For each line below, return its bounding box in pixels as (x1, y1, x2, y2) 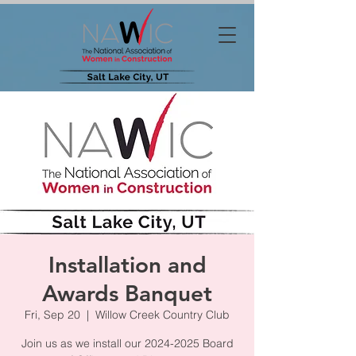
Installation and (48, 251, 207, 278)
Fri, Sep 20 (25, 308, 80, 322)
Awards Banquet (42, 280, 212, 307)
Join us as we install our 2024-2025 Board (21, 336, 234, 350)
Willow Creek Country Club (95, 308, 230, 322)
